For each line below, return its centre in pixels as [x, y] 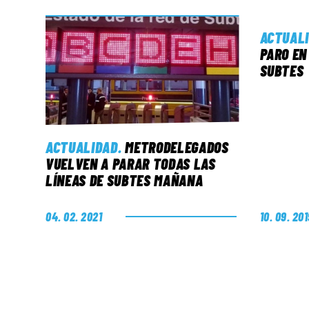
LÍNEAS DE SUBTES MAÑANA [124, 180]
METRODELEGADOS [177, 147]
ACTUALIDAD [82, 147]
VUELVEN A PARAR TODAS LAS [131, 164]
